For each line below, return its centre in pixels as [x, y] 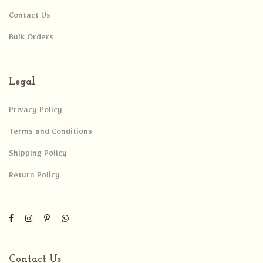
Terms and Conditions [50, 133]
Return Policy [34, 176]
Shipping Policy [38, 155]
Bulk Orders [31, 39]
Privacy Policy [36, 111]
